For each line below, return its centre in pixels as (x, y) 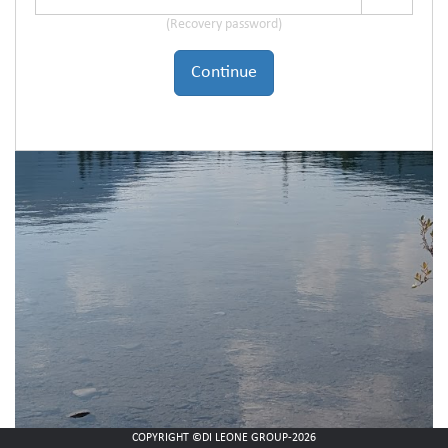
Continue (224, 73)
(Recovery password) (224, 25)
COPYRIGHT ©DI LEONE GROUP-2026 (224, 438)
